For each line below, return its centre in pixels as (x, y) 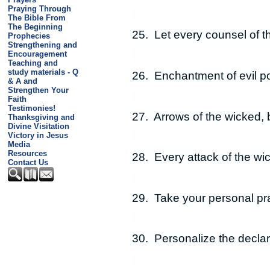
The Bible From (36, 18)
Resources (27, 153)
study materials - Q (43, 72)
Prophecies (29, 36)
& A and (22, 81)
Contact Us (28, 162)
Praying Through (39, 9)
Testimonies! (31, 108)
